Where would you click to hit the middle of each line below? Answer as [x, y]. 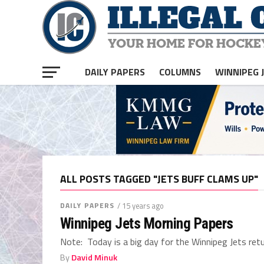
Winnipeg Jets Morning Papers [147, 223]
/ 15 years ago [141, 206]
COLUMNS [180, 72]
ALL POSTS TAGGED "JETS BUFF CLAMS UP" [159, 179]
